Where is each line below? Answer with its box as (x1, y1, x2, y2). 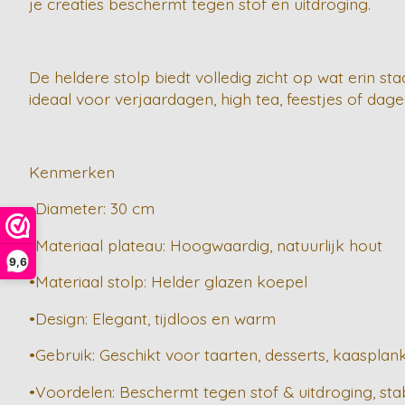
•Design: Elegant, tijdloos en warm (29, 307, 276, 328)
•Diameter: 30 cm (29, 198, 155, 219)
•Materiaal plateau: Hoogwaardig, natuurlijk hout (29, 234, 382, 255)
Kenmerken (29, 161, 115, 182)
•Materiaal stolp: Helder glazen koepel (29, 271, 307, 292)
